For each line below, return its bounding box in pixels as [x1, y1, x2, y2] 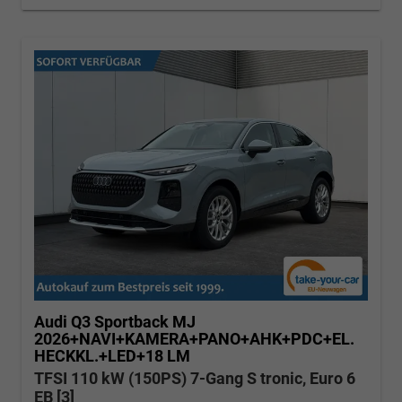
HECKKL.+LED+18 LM [34, 346, 190, 366]
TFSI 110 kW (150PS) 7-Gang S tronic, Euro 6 [34, 369, 355, 389]
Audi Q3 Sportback [34, 312, 169, 332]
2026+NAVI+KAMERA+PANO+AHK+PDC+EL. [34, 329, 354, 349]
